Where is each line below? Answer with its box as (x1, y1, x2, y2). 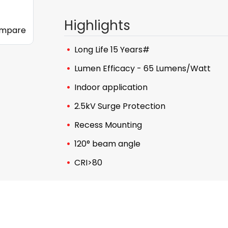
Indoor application (74, 81, 148, 93)
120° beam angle (74, 138, 140, 150)
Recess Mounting (74, 119, 142, 131)
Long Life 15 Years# (74, 44, 150, 55)
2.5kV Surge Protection (74, 100, 165, 112)
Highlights (64, 16, 130, 35)
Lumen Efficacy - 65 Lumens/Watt (74, 63, 211, 74)
